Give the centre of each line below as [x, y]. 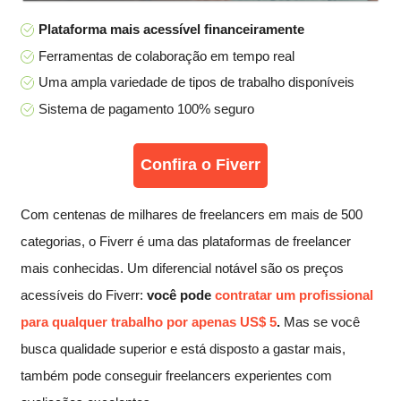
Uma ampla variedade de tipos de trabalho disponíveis [196, 82]
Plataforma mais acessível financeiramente [171, 30]
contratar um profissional [294, 294]
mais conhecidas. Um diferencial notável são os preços [182, 268]
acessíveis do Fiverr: [84, 294]
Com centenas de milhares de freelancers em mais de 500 [192, 214]
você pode [181, 294]
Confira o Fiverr [200, 164]
